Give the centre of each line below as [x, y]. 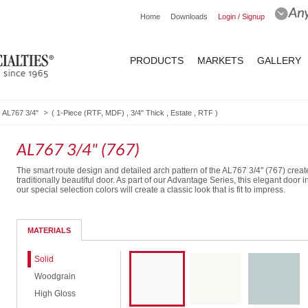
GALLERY [279, 60]
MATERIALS [49, 230]
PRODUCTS [157, 60]
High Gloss [55, 293]
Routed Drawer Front [47, 220]
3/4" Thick [147, 112]
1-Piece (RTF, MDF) [90, 112]
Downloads [189, 16]
